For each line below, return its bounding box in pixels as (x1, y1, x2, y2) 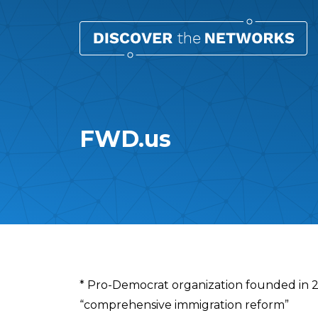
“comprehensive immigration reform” (79, 298, 289, 312)
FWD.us (79, 125, 171, 153)
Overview (79, 275, 178, 299)
